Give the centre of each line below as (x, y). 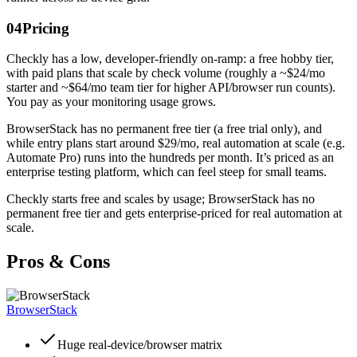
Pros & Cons (58, 262)
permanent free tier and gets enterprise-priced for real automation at (174, 214)
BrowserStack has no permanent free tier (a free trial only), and (164, 129)
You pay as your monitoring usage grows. (111, 102)
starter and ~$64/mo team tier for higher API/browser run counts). (171, 88)
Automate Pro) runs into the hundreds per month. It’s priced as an (170, 158)
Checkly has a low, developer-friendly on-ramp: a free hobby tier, (170, 59)
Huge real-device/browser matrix (140, 345)
